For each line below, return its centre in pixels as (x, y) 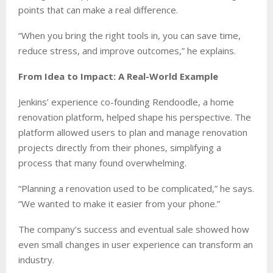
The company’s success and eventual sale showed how (134, 229)
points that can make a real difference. (98, 10)
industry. (36, 260)
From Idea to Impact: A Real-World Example (118, 76)
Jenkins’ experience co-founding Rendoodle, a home (126, 102)
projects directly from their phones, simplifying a (120, 147)
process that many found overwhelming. (102, 163)
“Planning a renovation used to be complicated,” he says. (136, 188)
